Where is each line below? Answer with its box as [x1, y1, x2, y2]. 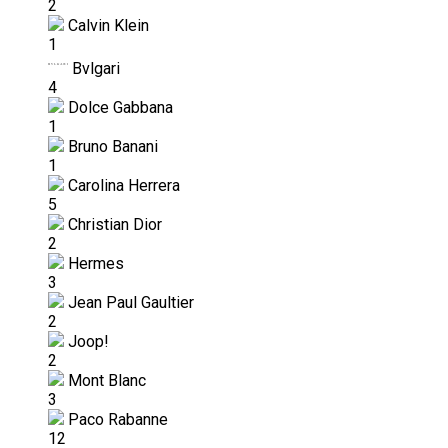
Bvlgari [68, 58, 120, 78]
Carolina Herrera [64, 175, 180, 195]
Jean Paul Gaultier [64, 292, 194, 312]
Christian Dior [64, 214, 162, 234]
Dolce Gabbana [64, 97, 173, 117]
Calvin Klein [64, 15, 149, 35]
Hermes [64, 253, 124, 273]
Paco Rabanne [64, 409, 168, 429]
